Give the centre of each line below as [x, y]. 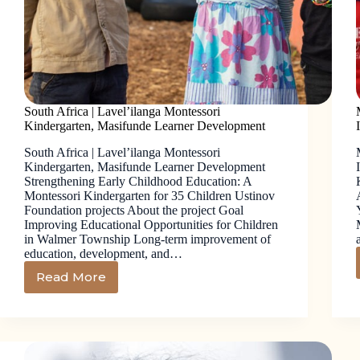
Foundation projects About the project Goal [134, 210]
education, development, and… [103, 253]
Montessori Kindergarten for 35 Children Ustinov [149, 195]
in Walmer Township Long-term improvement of [147, 239]
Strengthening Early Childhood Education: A [138, 181]
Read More [71, 277]
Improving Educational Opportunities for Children [151, 224]
